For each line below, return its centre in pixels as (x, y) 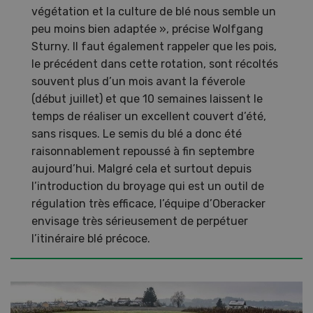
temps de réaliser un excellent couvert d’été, (149, 116)
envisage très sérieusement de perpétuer (140, 221)
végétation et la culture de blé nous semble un (154, 11)
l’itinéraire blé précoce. (91, 238)
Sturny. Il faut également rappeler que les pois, (154, 46)
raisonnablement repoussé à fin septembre (143, 151)
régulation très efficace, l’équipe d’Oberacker (148, 203)
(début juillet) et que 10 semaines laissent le (147, 99)
